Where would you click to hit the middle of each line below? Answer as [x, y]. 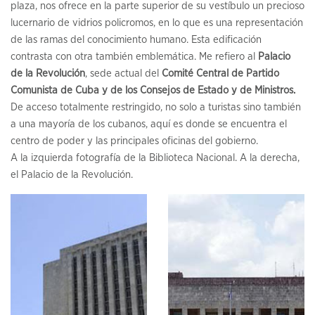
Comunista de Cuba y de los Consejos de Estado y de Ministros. [153, 91]
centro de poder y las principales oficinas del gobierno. [134, 141]
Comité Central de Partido [220, 74]
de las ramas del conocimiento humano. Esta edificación [136, 40]
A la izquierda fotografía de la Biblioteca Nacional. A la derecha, [155, 158]
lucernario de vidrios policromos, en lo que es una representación [157, 23]
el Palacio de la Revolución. [72, 175]
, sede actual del [123, 74]
